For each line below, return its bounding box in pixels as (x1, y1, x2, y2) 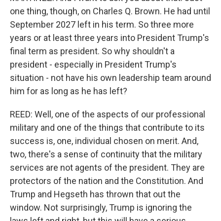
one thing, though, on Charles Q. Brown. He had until (10, 6, 210, 16)
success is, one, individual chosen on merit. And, (10, 136, 198, 146)
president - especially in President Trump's (10, 59, 177, 70)
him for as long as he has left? (10, 86, 127, 96)
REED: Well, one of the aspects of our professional (10, 109, 205, 119)
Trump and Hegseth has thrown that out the (10, 189, 181, 199)
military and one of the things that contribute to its (10, 122, 205, 133)
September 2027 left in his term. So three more (10, 19, 194, 30)
